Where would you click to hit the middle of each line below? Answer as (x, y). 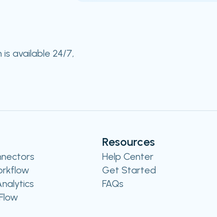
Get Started (129, 170)
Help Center (128, 156)
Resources (129, 142)
